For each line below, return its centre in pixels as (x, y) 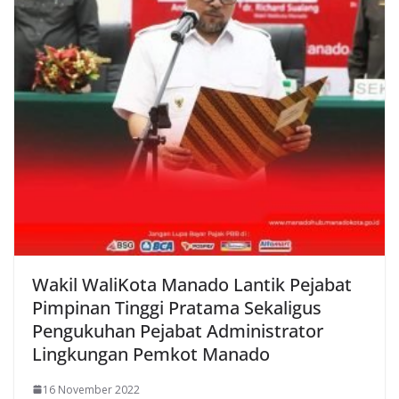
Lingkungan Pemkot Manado (151, 354)
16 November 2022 (91, 389)
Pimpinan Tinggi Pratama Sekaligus (177, 307)
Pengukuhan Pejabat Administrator (178, 330)
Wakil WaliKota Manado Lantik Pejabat (192, 284)
